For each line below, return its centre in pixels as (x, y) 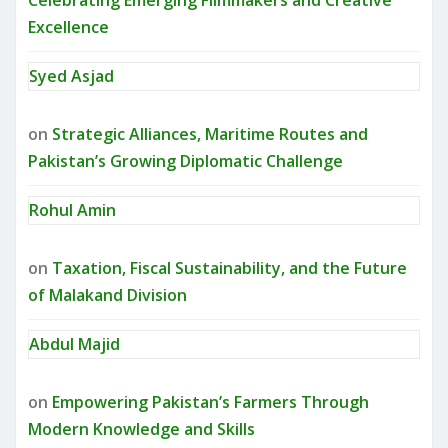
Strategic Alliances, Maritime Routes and (210, 134)
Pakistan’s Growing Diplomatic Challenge (185, 161)
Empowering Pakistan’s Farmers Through (210, 402)
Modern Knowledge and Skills (141, 429)
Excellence (68, 27)
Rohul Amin (72, 210)
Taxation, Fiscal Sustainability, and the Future (229, 268)
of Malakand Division (107, 295)
